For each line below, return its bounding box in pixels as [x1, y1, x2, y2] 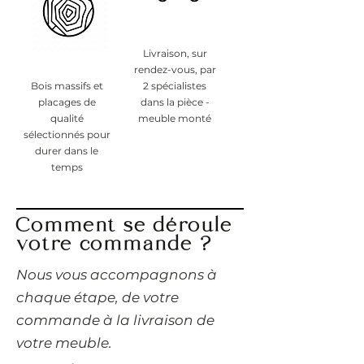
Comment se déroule [16, 212, 233, 240]
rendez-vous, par [133, 63, 216, 76]
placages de [37, 95, 96, 108]
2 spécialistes [143, 79, 206, 92]
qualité [50, 111, 84, 124]
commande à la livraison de [16, 311, 214, 328]
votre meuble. [16, 334, 112, 351]
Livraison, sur [142, 46, 207, 59]
